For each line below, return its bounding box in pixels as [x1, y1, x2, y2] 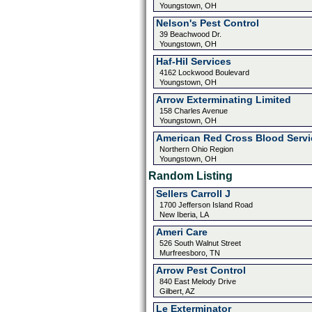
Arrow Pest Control [155, 265, 246, 276]
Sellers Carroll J [155, 188, 231, 199]
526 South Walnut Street [159, 239, 241, 247]
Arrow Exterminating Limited [155, 94, 291, 105]
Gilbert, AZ [159, 287, 195, 295]
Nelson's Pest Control [155, 17, 259, 29]
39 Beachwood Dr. [159, 30, 221, 38]
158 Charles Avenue [159, 107, 228, 115]
